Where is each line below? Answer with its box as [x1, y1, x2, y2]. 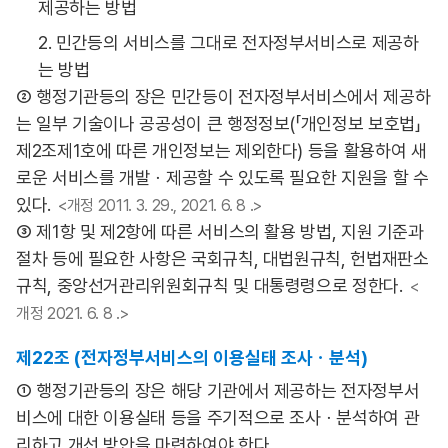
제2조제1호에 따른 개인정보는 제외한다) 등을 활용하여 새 [16, 140, 427, 161]
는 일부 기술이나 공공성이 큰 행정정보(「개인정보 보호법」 [16, 113, 421, 134]
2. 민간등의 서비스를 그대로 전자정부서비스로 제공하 [38, 32, 419, 53]
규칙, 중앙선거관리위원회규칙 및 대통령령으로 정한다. [16, 275, 403, 296]
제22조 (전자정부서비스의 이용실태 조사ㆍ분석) [16, 347, 368, 368]
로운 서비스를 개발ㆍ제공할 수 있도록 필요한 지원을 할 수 [16, 167, 429, 188]
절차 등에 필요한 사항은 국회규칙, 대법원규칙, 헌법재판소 [16, 248, 429, 269]
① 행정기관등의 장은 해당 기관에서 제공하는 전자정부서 [16, 380, 420, 401]
